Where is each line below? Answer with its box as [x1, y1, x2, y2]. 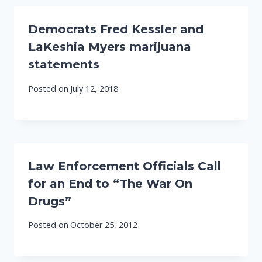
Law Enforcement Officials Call [28, 158, 221, 173]
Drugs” [28, 194, 71, 208]
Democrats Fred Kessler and [28, 22, 204, 37]
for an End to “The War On [28, 176, 192, 191]
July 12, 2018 [70, 82, 119, 94]
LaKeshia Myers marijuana [28, 40, 191, 54]
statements [28, 57, 99, 72]
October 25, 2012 [70, 219, 138, 231]
